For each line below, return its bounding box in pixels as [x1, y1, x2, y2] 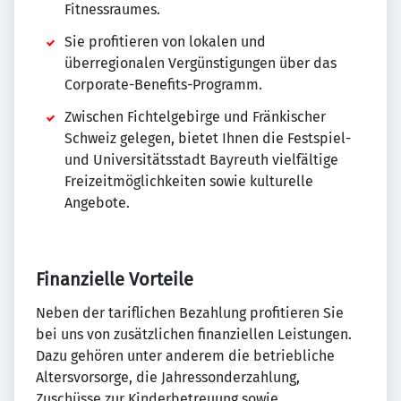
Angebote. [64, 194, 130, 211]
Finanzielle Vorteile [36, 269, 193, 290]
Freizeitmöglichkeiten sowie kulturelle [64, 173, 313, 190]
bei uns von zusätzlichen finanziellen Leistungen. [36, 326, 352, 343]
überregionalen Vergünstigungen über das [64, 55, 337, 72]
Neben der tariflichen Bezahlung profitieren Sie [36, 304, 344, 321]
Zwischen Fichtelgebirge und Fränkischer [64, 108, 326, 125]
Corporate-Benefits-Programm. [64, 76, 262, 93]
